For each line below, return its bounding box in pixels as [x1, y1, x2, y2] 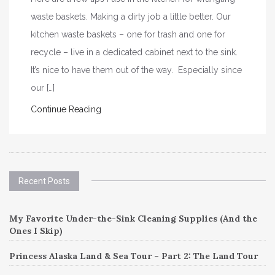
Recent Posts [18, 176, 70, 186]
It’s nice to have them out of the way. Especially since [31, 64, 242, 75]
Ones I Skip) [9, 225, 63, 236]
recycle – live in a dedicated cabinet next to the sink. [31, 47, 238, 57]
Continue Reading [31, 104, 101, 114]
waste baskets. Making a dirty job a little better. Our [31, 11, 231, 21]
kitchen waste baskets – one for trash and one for [31, 29, 225, 39]
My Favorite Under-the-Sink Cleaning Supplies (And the [9, 212, 257, 224]
